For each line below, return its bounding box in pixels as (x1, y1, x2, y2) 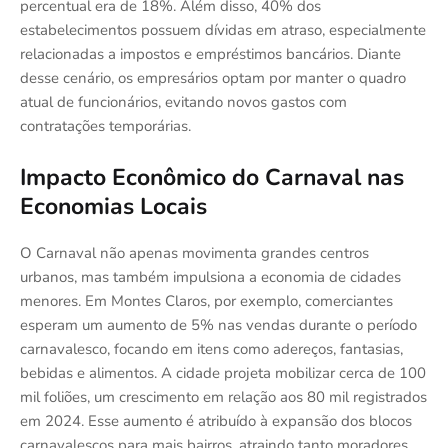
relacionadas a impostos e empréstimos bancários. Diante (20, 43, 401, 64)
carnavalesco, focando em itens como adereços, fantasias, (20, 338, 403, 359)
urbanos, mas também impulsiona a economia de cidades (20, 266, 401, 287)
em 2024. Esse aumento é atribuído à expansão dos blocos (20, 410, 412, 431)
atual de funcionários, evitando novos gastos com (20, 91, 347, 112)
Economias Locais (20, 190, 207, 222)
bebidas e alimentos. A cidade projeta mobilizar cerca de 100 (20, 362, 426, 383)
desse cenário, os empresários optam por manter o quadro (20, 67, 406, 88)
